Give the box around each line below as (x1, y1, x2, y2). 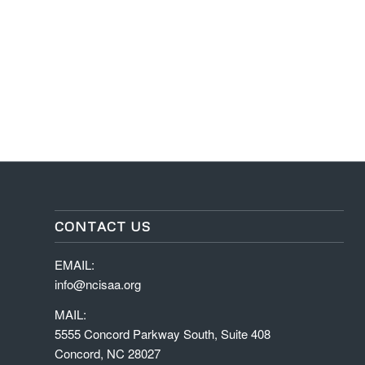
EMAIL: (55, 256, 95, 274)
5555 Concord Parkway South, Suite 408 (55, 324, 270, 342)
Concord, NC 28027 (55, 344, 161, 362)
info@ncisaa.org (55, 275, 141, 293)
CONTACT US (55, 218, 151, 235)
